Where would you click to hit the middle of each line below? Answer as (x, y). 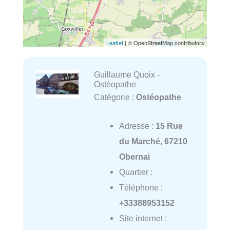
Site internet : (143, 218)
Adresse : (137, 126)
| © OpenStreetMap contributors (164, 43)
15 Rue (169, 126)
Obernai (134, 157)
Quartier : (136, 172)
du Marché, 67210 (153, 141)
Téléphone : (141, 188)
